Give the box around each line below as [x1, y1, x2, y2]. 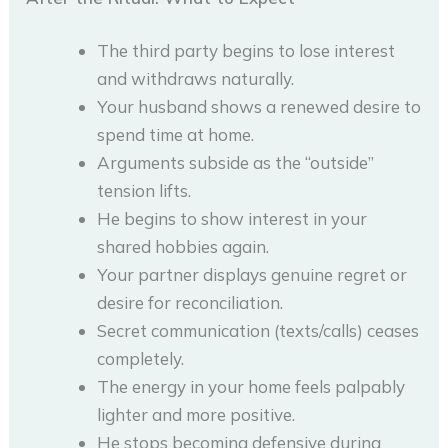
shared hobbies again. [97, 236, 270, 258]
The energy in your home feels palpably [97, 376, 406, 398]
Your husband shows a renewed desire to [97, 96, 422, 118]
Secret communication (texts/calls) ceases [97, 320, 420, 342]
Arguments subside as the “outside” [97, 152, 375, 174]
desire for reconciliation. [97, 292, 284, 314]
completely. [97, 348, 185, 370]
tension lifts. [97, 180, 192, 202]
